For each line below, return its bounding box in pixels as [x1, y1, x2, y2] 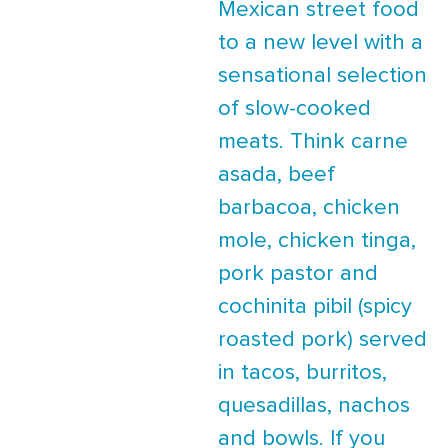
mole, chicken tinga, [218, 229, 416, 252]
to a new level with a [218, 31, 423, 54]
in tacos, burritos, [218, 361, 387, 384]
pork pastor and [218, 262, 378, 285]
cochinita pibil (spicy [218, 295, 412, 318]
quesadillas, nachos [218, 394, 410, 417]
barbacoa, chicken [218, 196, 400, 219]
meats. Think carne [218, 130, 408, 153]
